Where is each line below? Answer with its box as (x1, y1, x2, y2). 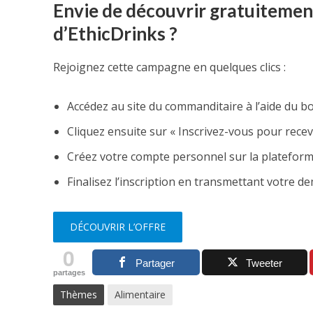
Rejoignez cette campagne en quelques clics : (52, 59, 286, 75)
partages (52, 268, 85, 277)
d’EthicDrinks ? (52, 22, 177, 45)
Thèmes (59, 288, 97, 301)
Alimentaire (114, 288, 166, 301)
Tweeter (246, 257, 283, 269)
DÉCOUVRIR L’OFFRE (69, 220, 166, 233)
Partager (136, 257, 175, 269)
